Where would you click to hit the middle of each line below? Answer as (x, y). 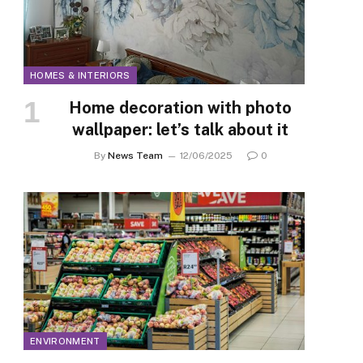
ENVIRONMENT (65, 342)
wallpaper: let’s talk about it (180, 130)
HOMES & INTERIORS (80, 76)
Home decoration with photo (180, 108)
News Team (135, 156)
